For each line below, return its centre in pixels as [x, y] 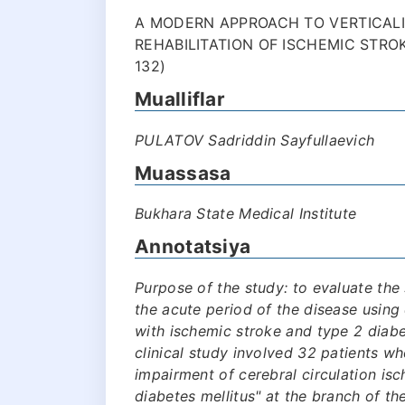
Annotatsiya [193, 246]
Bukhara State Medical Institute [246, 213]
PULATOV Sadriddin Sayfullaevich [255, 140]
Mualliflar [180, 99]
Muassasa [183, 173]
